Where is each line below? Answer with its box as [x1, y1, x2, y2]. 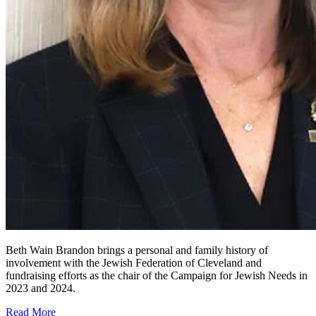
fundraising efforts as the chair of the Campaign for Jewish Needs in [6, 269, 308, 281]
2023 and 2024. [6, 281, 75, 294]
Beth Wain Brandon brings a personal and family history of [6, 243, 268, 256]
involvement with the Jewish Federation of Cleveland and [6, 256, 262, 269]
